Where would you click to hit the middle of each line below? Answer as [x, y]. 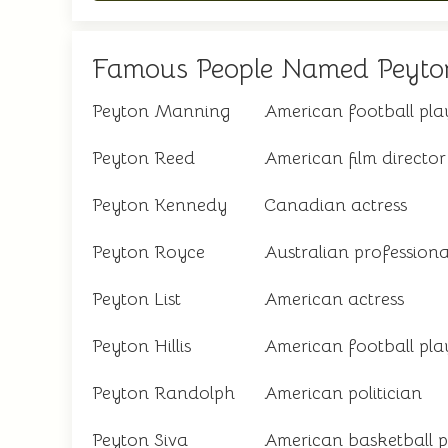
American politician [343, 393]
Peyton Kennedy [159, 205]
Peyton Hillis [141, 346]
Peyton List [136, 299]
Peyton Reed [143, 158]
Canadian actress [335, 205]
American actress [334, 299]
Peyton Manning [161, 111]
